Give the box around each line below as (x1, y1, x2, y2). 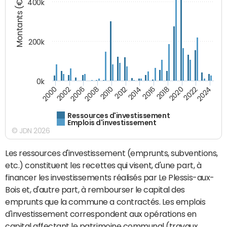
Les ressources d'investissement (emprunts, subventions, (5, 148, 218, 157)
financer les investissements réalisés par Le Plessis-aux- (5, 173, 214, 181)
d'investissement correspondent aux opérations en (5, 209, 197, 218)
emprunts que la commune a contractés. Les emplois (5, 197, 206, 206)
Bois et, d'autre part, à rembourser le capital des (5, 185, 185, 194)
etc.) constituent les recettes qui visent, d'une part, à (5, 161, 202, 169)
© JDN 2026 (12, 127, 50, 134)
